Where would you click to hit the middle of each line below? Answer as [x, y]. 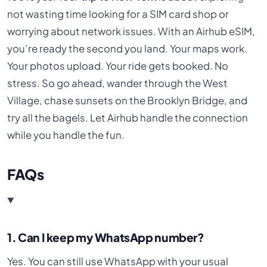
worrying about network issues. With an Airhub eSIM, [131, 31]
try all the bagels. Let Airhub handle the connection [128, 117]
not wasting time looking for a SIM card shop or [118, 14]
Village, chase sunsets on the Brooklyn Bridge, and [128, 100]
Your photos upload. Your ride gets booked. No [118, 66]
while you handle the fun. [66, 135]
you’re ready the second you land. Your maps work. [128, 48]
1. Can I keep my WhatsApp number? [106, 237]
